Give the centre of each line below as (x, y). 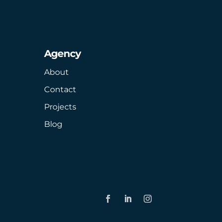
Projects (60, 107)
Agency (63, 54)
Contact (60, 90)
